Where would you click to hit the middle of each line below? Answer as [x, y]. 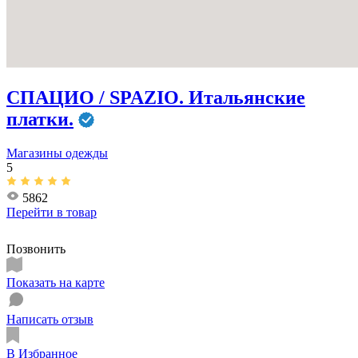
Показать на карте [56, 282]
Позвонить [36, 249]
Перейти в [36, 212]
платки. [40, 119]
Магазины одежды [57, 153]
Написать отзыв [50, 319]
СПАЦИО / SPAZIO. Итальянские [156, 97]
